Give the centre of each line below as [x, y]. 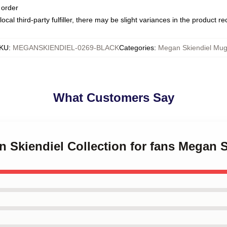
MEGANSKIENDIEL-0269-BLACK [66, 48]
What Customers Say [113, 98]
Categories [136, 48]
